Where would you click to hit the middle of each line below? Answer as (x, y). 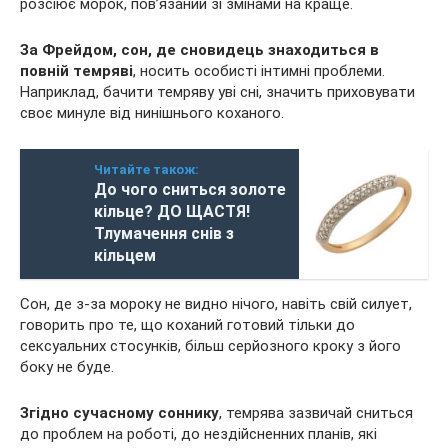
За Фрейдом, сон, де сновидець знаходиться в (199, 50)
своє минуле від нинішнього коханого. (152, 113)
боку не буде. (67, 367)
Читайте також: (146, 169)
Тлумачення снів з (164, 233)
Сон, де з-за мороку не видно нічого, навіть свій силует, (216, 304)
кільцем (125, 255)
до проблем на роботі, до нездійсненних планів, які (198, 434)
